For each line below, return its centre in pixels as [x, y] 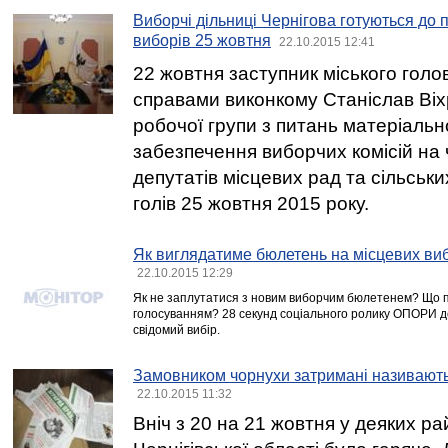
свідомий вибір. [176, 330]
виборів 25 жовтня [202, 40]
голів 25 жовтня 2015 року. [251, 203]
